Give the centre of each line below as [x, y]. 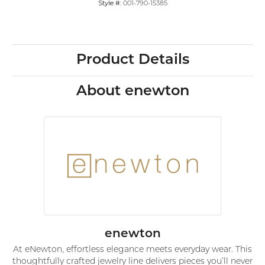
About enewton [132, 92]
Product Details [132, 61]
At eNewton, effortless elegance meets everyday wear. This [132, 250]
